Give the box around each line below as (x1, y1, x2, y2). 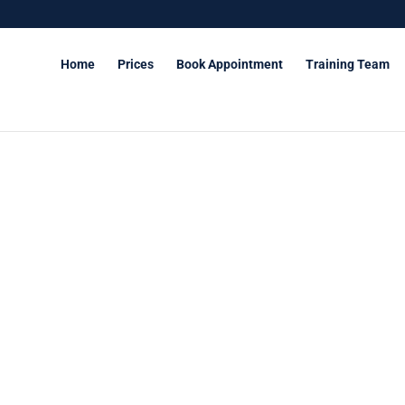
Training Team (306, 57, 390, 71)
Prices (118, 57, 154, 71)
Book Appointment (176, 57, 283, 71)
